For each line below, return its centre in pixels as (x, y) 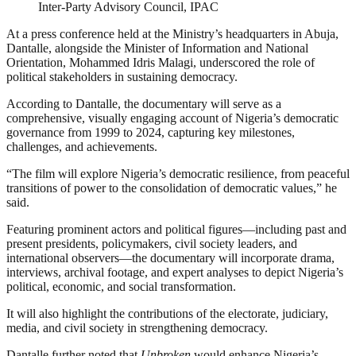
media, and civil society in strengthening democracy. (137, 328)
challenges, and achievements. (82, 147)
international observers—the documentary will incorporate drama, (170, 258)
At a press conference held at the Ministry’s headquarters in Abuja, (172, 34)
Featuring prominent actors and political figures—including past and (176, 230)
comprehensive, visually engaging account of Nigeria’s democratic (172, 118)
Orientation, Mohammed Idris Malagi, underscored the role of (161, 63)
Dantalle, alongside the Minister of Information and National (157, 48)
